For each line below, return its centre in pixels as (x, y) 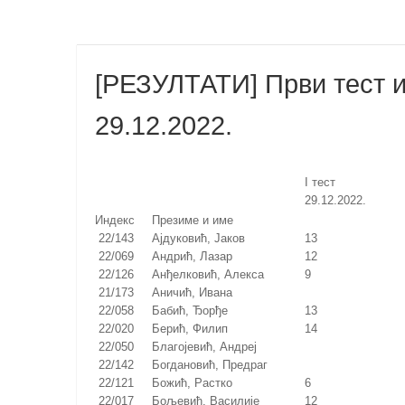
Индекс (114, 220)
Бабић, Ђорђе (195, 310)
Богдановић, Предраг (215, 364)
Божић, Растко (197, 382)
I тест (320, 182)
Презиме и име (192, 220)
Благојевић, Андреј (209, 346)
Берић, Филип (195, 328)
